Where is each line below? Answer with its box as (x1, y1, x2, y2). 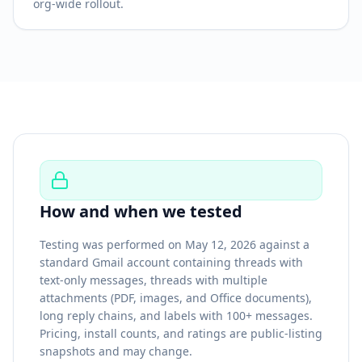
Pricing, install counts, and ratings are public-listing (40, 326, 322, 341)
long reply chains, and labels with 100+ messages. (40, 308, 313, 323)
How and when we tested (40, 200, 242, 222)
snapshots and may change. (40, 343, 192, 359)
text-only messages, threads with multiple (40, 272, 267, 288)
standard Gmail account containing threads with (40, 255, 303, 270)
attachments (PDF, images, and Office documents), (40, 290, 312, 305)
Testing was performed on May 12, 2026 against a (40, 237, 309, 252)
